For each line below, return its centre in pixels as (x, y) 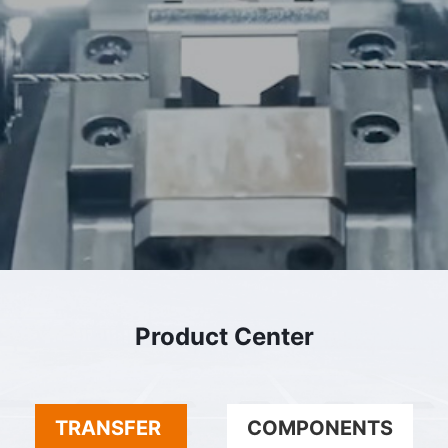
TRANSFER (108, 427)
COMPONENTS (320, 427)
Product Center (224, 336)
